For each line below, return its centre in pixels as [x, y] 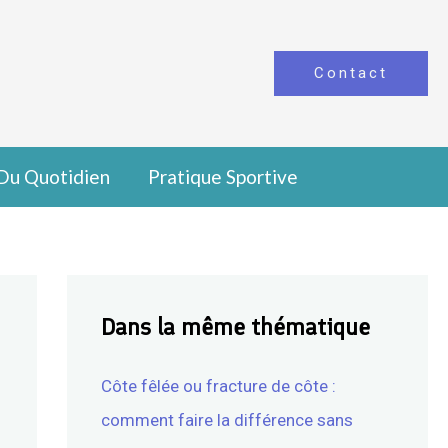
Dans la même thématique [235, 326]
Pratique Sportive [223, 176]
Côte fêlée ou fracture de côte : [218, 386]
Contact [351, 73]
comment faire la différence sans [226, 420]
